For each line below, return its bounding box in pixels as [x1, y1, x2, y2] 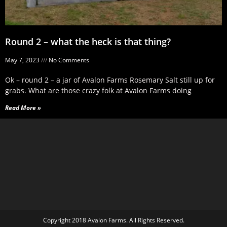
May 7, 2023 [5, 56, 41, 65]
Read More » [5, 103, 41, 112]
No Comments [47, 56, 89, 65]
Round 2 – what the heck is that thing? [5, 35, 171, 48]
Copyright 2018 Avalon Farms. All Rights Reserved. [43, 216, 184, 225]
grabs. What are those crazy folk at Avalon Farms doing [5, 86, 192, 96]
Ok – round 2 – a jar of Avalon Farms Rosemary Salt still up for [5, 75, 215, 85]
